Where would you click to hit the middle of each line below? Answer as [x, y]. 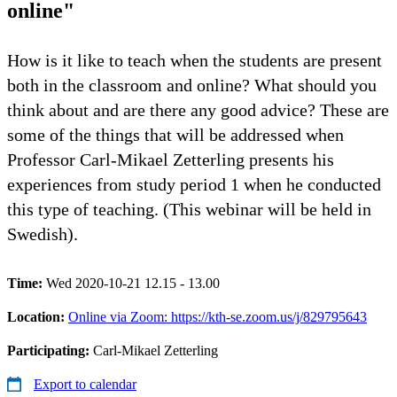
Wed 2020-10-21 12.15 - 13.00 [133, 283]
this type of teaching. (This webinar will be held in [189, 209]
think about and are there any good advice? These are [198, 109]
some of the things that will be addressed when [175, 134]
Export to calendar [85, 384]
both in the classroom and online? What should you [192, 85]
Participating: [50, 350]
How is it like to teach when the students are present [195, 60]
